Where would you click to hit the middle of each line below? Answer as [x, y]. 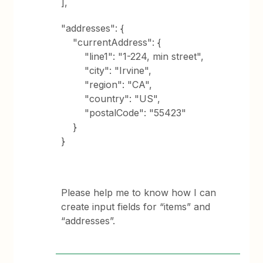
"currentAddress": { [111, 42]
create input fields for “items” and [136, 207]
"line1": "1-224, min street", [133, 56]
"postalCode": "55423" [124, 113]
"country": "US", [111, 99]
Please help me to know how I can [139, 193]
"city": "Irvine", [107, 70]
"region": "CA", [107, 85]
